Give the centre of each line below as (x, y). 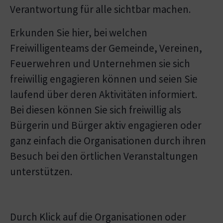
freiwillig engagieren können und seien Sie (104, 79)
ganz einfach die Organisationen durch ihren (108, 141)
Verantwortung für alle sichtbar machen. (101, 9)
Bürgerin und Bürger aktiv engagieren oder (106, 125)
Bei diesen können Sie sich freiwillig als (96, 110)
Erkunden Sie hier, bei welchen (79, 33)
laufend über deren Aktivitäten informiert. (104, 95)
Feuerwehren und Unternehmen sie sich (100, 64)
